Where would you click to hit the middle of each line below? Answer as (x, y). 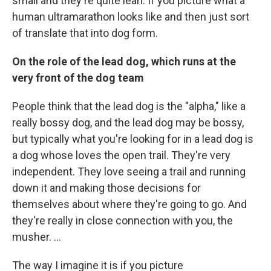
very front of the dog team (78, 77)
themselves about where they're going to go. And (129, 204)
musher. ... (37, 237)
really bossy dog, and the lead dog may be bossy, (128, 122)
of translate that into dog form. (85, 33)
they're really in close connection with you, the (122, 220)
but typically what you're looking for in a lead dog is (133, 139)
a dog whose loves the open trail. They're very (121, 155)
